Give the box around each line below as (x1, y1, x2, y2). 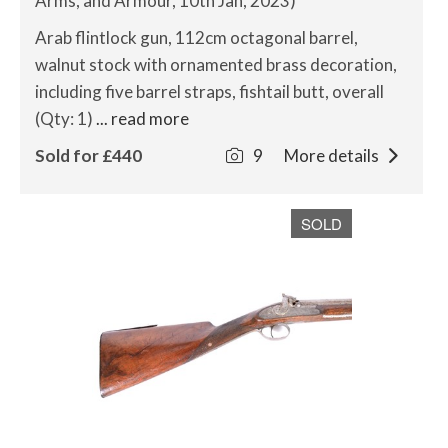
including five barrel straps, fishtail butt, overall (35, 81, 384, 102)
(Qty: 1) (35, 108, 96, 129)
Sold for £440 (35, 145, 142, 166)
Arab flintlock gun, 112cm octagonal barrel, (35, 27, 358, 48)
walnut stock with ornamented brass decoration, (35, 54, 397, 75)
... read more (96, 108, 189, 129)
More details (283, 145, 382, 166)
